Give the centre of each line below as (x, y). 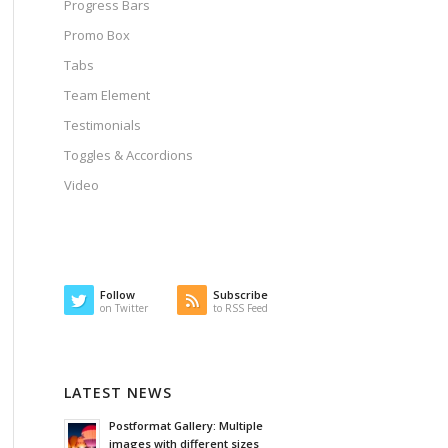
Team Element (106, 95)
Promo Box (96, 35)
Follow (117, 295)
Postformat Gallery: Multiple (185, 426)
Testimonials (102, 125)
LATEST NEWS (117, 393)
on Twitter (123, 308)
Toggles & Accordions (128, 155)
